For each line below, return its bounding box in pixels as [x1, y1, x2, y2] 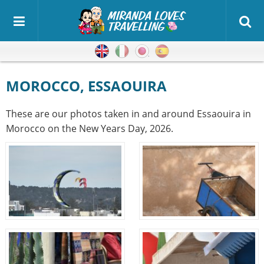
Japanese [149, 45, 189, 58]
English [109, 45, 141, 58]
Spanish [169, 45, 204, 58]
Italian [129, 45, 156, 58]
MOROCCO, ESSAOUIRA [19, 76, 167, 95]
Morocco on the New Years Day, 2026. [6, 122, 173, 135]
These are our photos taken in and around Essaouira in [6, 107, 251, 120]
